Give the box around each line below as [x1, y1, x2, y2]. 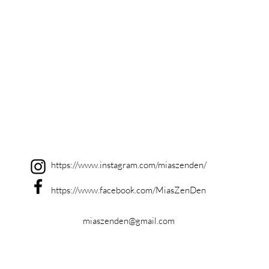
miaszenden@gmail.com [82, 215, 175, 226]
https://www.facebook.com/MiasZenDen [51, 184, 206, 196]
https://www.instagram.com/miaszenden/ [50, 159, 207, 171]
